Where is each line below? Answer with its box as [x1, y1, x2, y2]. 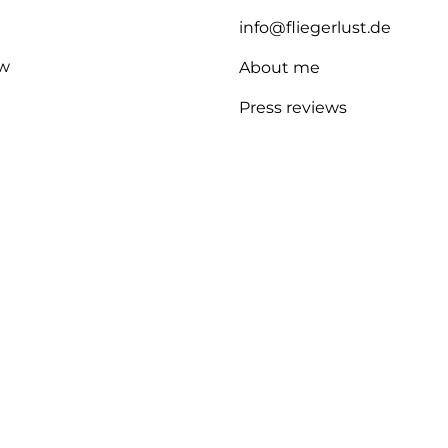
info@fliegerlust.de [239, 18, 391, 38]
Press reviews [239, 98, 347, 118]
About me [239, 58, 320, 78]
